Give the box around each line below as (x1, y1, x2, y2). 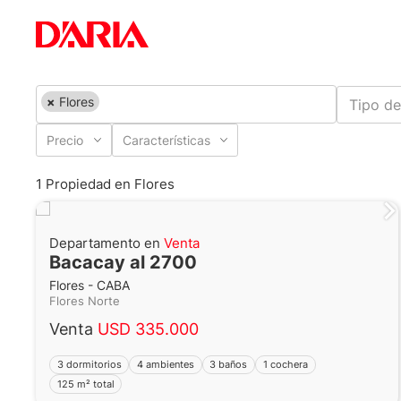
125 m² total (56, 377, 115, 390)
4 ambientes (137, 358, 195, 371)
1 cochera (262, 358, 308, 371)
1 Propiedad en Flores (36, 175, 175, 192)
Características (122, 132, 210, 149)
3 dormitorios (56, 358, 122, 371)
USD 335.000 (98, 320, 199, 339)
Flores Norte (49, 294, 127, 309)
